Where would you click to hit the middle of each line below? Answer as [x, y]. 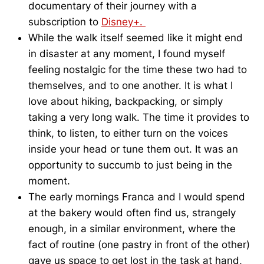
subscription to [65, 22]
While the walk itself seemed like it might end [136, 38]
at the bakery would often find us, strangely [132, 213]
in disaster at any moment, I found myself [127, 54]
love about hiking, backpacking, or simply [126, 102]
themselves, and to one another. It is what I [131, 86]
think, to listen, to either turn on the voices [128, 133]
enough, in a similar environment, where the [132, 229]
